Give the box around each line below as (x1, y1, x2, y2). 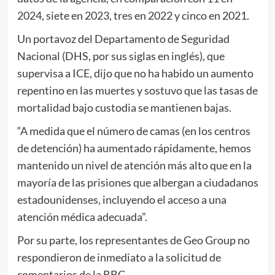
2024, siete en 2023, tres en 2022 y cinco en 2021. (17, 9, 249, 23)
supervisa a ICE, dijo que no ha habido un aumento (17, 66, 254, 80)
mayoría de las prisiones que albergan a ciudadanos (17, 176, 258, 190)
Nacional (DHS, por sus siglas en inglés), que (17, 49, 225, 63)
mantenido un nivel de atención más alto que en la (17, 158, 252, 172)
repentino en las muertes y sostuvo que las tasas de (17, 83, 258, 98)
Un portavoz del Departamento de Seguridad (17, 32, 230, 46)
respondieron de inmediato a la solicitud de (17, 250, 221, 265)
